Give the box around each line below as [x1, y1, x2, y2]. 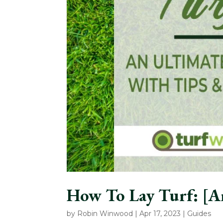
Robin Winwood [77, 209, 133, 219]
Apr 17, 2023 [139, 209, 181, 219]
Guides [187, 209, 212, 219]
